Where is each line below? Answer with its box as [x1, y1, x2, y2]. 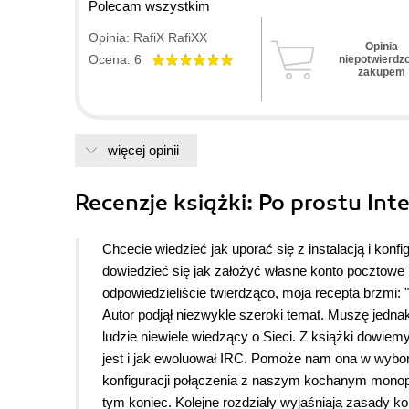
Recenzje [75, 189, 173, 217]
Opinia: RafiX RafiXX [89, 30, 207, 46]
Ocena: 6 [89, 52, 152, 68]
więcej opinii [108, 142, 179, 159]
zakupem [357, 66, 405, 79]
